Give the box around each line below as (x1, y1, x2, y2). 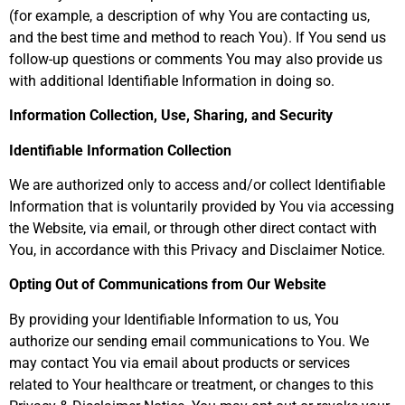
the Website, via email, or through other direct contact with (9, 220, 377, 238)
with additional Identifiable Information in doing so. (9, 71, 334, 89)
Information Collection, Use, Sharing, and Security (9, 107, 333, 125)
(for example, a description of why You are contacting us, (9, 6, 370, 24)
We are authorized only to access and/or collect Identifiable (9, 176, 385, 194)
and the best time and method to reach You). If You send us (9, 28, 386, 46)
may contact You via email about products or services (9, 353, 350, 372)
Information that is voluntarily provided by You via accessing (9, 198, 394, 216)
